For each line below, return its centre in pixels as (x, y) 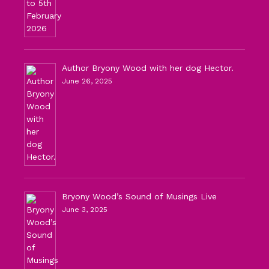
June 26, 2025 (87, 81)
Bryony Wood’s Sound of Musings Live (139, 197)
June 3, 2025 (85, 210)
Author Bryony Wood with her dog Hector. (148, 68)
